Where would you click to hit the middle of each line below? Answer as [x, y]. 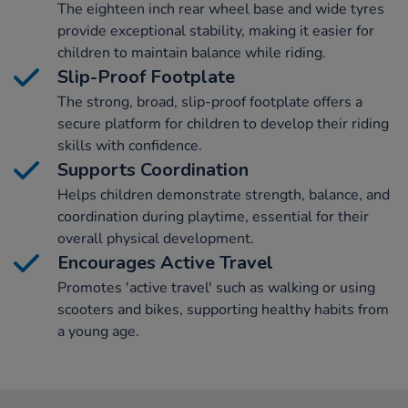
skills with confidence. [130, 146]
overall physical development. [156, 239]
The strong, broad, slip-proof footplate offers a [210, 102]
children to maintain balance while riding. [192, 53]
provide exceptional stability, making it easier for [216, 31]
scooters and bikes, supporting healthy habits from [223, 310]
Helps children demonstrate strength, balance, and [224, 195]
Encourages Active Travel [165, 263]
